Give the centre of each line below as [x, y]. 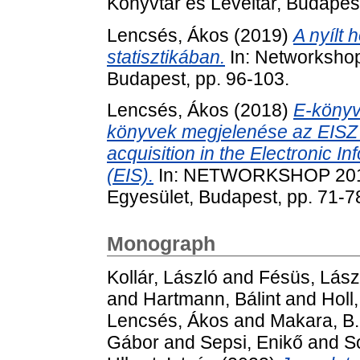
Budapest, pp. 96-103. [198, 78]
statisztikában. [166, 57]
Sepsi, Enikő [252, 343]
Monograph [161, 244]
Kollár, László [162, 278]
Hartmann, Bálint [212, 299]
